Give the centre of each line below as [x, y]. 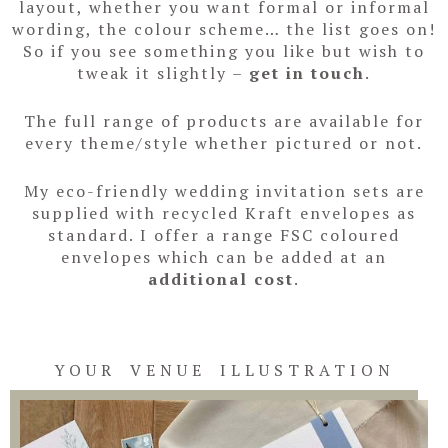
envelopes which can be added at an [224, 256]
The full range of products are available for [224, 120]
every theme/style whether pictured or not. [224, 142]
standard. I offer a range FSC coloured [224, 234]
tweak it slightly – [163, 73]
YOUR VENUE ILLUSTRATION [224, 370]
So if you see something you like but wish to [224, 51]
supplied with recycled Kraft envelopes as [224, 212]
